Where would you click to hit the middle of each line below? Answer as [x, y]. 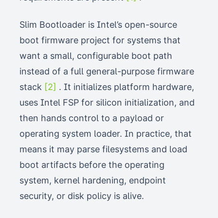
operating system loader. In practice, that [106, 134]
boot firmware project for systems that [100, 40]
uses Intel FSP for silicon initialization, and [107, 102]
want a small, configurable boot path [96, 56]
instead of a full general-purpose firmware [107, 71]
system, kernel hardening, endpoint [93, 180]
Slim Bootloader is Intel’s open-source [98, 25]
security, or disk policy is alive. [82, 196]
